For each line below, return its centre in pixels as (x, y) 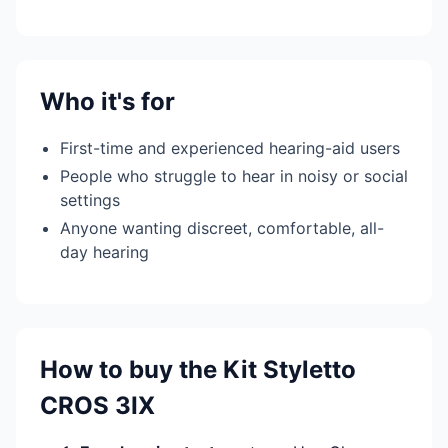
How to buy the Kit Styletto (198, 369)
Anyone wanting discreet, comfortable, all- (222, 228)
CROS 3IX (97, 405)
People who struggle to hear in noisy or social (234, 176)
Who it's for (107, 101)
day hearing (104, 252)
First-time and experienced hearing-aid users (230, 148)
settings (90, 200)
